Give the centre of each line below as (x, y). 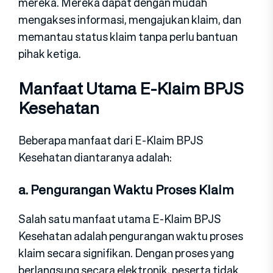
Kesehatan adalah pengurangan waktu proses (131, 236)
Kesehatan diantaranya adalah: (95, 157)
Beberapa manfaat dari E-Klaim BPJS (111, 140)
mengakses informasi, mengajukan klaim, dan (130, 20)
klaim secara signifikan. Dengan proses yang (126, 253)
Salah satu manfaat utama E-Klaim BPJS (120, 218)
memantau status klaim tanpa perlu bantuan (128, 37)
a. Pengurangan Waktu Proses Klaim (126, 190)
